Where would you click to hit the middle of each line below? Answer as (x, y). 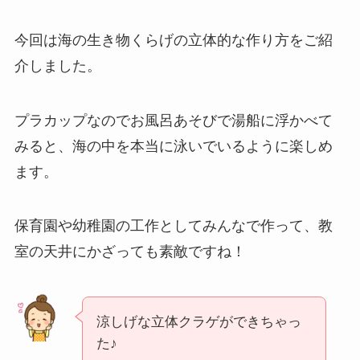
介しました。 (57, 65)
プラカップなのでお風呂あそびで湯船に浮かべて (173, 120)
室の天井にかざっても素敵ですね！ (130, 252)
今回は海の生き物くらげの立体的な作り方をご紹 (173, 40)
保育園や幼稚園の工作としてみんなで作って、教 (173, 226)
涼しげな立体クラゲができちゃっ (198, 322)
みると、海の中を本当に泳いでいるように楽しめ (173, 146)
